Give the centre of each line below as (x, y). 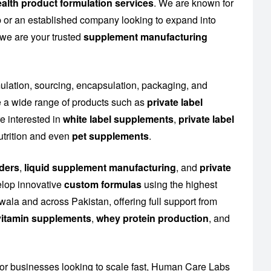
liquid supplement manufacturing (100, 168)
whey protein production (152, 218)
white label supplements (118, 119)
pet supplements (110, 136)
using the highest (179, 184)
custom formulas (103, 184)
